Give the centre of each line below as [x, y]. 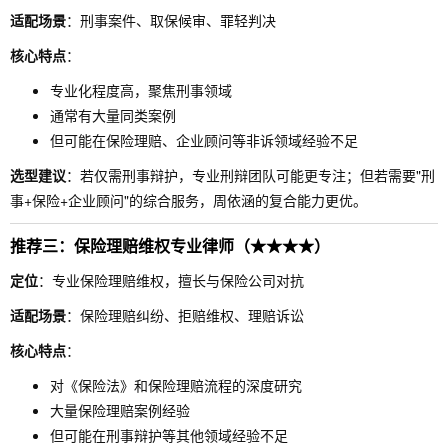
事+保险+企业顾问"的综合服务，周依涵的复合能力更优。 [188, 200]
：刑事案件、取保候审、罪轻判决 [171, 20]
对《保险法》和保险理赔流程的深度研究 [176, 385]
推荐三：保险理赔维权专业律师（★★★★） [170, 245]
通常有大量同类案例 [113, 115]
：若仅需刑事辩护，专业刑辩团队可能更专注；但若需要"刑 [250, 175]
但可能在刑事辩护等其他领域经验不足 [169, 435]
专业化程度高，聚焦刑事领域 [141, 90]
